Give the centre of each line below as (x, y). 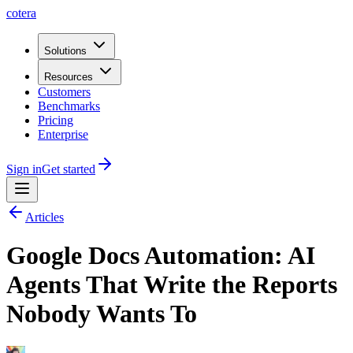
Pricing (56, 120)
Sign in (24, 169)
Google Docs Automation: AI (161, 256)
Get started (69, 169)
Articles (45, 217)
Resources (69, 77)
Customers (64, 92)
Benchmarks (69, 106)
